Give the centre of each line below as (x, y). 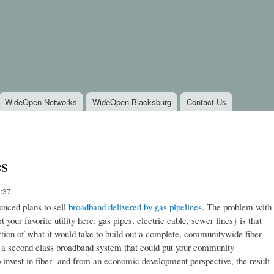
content (111, 34)
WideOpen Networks (41, 102)
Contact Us (206, 102)
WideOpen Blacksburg (131, 102)
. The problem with (237, 206)
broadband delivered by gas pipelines (135, 206)
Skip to (111, 7)
